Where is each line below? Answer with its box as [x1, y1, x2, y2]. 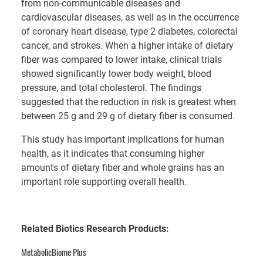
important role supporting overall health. [21, 176, 187, 187]
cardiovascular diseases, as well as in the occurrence [21, 11, 239, 23]
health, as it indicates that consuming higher [21, 147, 204, 159]
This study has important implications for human [21, 133, 224, 145]
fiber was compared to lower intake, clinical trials [21, 53, 222, 65]
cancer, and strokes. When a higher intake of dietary [21, 39, 234, 51]
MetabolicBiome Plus [21, 245, 86, 258]
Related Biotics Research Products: [21, 222, 169, 234]
